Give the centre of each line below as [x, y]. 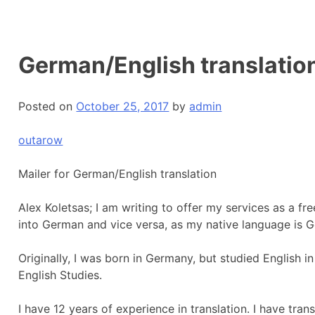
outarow [41, 140]
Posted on [47, 106]
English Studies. [60, 275]
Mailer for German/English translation [118, 173]
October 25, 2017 [123, 106]
